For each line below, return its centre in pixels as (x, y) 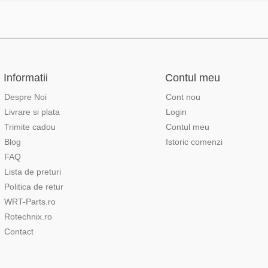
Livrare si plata (32, 112)
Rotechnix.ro (28, 217)
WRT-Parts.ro (30, 202)
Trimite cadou (30, 127)
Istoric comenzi (194, 142)
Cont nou (183, 97)
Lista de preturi (33, 172)
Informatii (26, 78)
